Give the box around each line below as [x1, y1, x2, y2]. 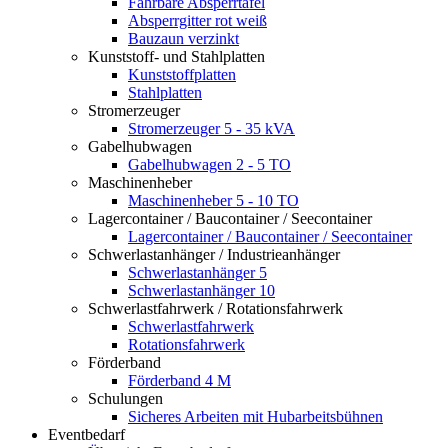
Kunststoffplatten [128, 66, 236, 83]
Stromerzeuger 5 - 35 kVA [128, 120, 295, 137]
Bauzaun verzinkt [128, 30, 239, 47]
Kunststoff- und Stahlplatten [88, 48, 265, 65]
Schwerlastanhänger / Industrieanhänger [88, 246, 340, 263]
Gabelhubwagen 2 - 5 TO [128, 156, 291, 173]
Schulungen [88, 390, 163, 407]
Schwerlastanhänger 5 [128, 264, 267, 281]
